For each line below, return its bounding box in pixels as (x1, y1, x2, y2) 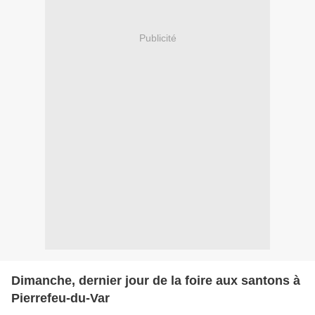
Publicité (139, 32, 176, 44)
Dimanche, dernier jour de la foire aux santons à (11, 273, 300, 288)
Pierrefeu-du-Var (11, 290, 110, 305)
